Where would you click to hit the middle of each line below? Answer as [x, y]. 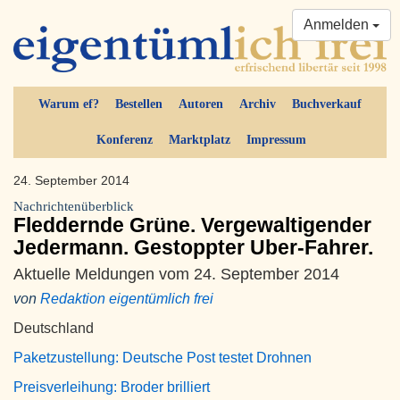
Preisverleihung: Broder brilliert [112, 387]
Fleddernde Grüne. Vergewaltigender [192, 225]
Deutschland [54, 329]
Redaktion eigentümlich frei [127, 299]
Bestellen [139, 104]
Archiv [258, 104]
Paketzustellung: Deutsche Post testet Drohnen [162, 358]
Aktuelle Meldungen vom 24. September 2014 [176, 274]
